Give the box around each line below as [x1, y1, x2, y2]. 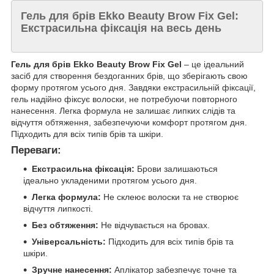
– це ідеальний [182, 59, 244, 70]
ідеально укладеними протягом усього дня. [23, 176, 197, 186]
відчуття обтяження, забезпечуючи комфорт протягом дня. [11, 117, 247, 128]
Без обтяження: [32, 220, 98, 231]
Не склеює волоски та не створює [101, 192, 239, 202]
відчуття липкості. [23, 204, 93, 214]
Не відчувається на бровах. [98, 220, 210, 231]
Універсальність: [32, 237, 106, 247]
